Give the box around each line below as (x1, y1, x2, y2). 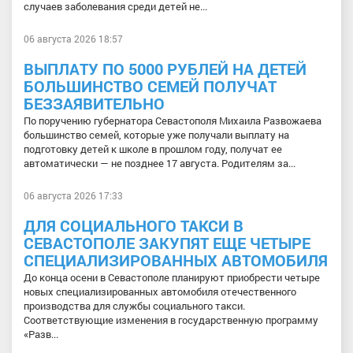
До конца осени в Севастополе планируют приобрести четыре (24, 270, 320, 285)
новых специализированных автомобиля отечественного (24, 284, 296, 299)
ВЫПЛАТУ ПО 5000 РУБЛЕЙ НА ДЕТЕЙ (24, 58, 307, 80)
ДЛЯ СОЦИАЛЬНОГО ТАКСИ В (24, 215, 243, 236)
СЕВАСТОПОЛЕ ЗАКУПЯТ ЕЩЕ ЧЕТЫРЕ (24, 232, 310, 254)
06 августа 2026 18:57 (24, 32, 123, 46)
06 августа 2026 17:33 (24, 189, 123, 203)
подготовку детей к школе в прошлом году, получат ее (24, 142, 282, 157)
